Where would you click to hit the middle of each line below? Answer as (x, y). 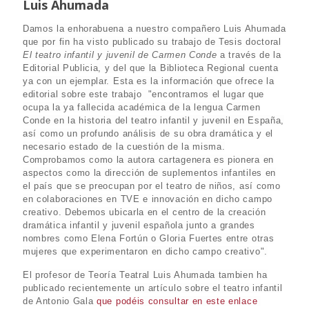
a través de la (249, 55)
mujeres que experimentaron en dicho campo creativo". (145, 251)
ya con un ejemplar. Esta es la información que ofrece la (149, 81)
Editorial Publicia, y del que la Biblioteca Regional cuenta (151, 68)
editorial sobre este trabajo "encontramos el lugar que (144, 94)
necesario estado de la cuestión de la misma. (124, 147)
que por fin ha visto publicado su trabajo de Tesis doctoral (152, 42)
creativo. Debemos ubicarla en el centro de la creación (144, 212)
